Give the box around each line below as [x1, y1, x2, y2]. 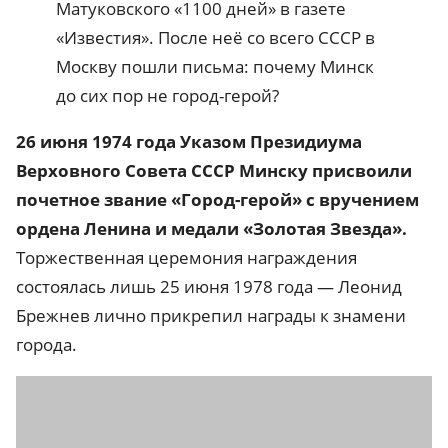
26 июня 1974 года [16, 129, 176, 153]
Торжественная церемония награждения [16, 245, 357, 269]
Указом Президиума [176, 129, 362, 153]
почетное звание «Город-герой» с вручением [16, 187, 419, 211]
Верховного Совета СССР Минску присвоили [16, 158, 412, 182]
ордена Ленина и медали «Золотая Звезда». [16, 216, 407, 240]
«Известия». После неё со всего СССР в [56, 25, 375, 49]
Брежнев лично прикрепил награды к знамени [16, 303, 406, 327]
